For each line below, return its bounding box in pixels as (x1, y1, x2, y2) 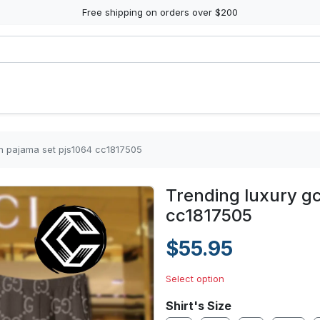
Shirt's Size (166, 299, 231, 313)
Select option (166, 273, 224, 284)
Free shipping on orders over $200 (82, 6, 238, 18)
